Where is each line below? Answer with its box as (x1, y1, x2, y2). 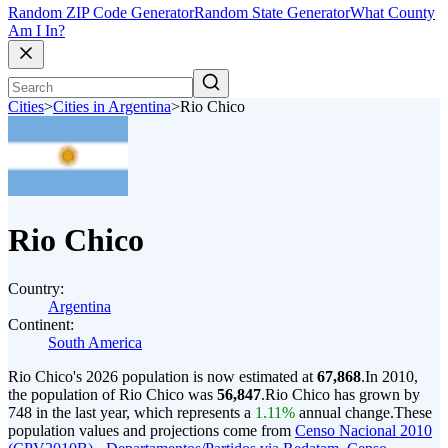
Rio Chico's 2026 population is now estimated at (8, 368, 317, 385)
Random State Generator (194, 4, 350, 22)
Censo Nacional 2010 (295, 422, 432, 439)
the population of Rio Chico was (8, 386, 217, 403)
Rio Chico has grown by (265, 386, 420, 403)
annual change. (295, 404, 394, 421)
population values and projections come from (8, 422, 295, 439)
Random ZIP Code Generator (8, 4, 194, 22)
